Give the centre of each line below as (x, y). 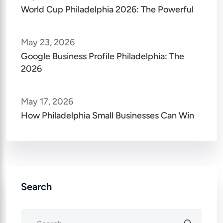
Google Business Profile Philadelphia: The (103, 56)
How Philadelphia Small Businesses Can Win (108, 115)
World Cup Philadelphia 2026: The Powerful (107, 9)
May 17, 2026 (47, 101)
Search (36, 186)
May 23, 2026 (48, 42)
